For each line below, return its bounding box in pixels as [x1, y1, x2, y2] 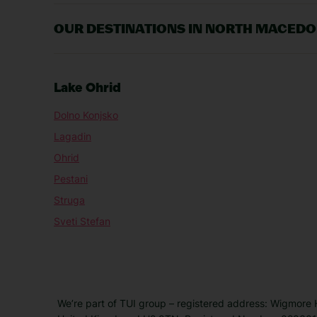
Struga [54, 194, 85, 207]
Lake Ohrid [54, 82, 121, 96]
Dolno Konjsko [54, 109, 118, 122]
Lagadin [54, 130, 91, 143]
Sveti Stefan [54, 215, 110, 228]
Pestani [54, 173, 88, 185]
